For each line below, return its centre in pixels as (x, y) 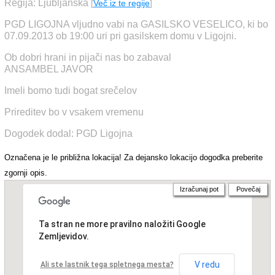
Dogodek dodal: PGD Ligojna (68, 134)
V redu (207, 265)
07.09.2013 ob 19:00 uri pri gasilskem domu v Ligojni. (120, 36)
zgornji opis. (26, 173)
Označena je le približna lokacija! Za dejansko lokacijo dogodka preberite (134, 157)
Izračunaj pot (199, 189)
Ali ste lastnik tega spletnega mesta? (107, 265)
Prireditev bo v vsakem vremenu (74, 112)
